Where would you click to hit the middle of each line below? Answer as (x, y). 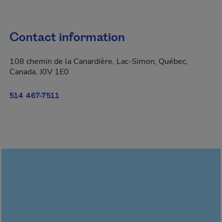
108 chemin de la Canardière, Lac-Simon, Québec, (99, 61)
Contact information (67, 38)
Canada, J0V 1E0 (39, 72)
